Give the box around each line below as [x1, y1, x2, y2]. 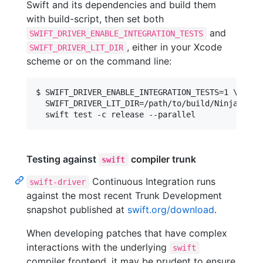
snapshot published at [26, 204, 127, 216]
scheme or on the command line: [26, 55, 171, 68]
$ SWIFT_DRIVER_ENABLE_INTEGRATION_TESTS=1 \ [36, 87, 238, 97]
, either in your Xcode [126, 41, 222, 53]
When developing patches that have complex [26, 227, 227, 240]
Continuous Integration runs [89, 176, 215, 188]
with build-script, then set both [26, 13, 164, 25]
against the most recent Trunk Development [26, 190, 222, 202]
